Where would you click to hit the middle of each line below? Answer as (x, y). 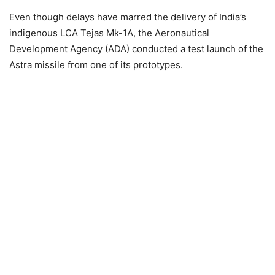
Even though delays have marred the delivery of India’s (128, 17)
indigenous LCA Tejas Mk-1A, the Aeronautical (109, 33)
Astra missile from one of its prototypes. (96, 65)
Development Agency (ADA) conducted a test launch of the (136, 49)
